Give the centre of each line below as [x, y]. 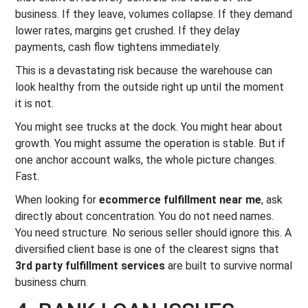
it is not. [35, 103]
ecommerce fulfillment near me [180, 200]
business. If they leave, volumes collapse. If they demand [154, 14]
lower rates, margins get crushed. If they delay [128, 31]
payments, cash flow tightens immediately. [118, 47]
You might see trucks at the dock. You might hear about [149, 127]
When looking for [57, 200]
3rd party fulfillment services [90, 266]
